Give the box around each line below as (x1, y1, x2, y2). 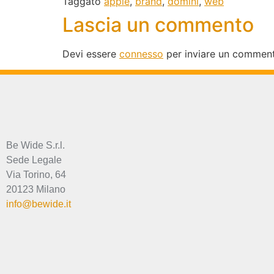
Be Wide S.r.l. (6, 139, 65, 150)
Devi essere (62, 47, 119, 60)
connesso (119, 47, 163, 60)
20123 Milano (6, 183, 65, 194)
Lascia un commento (62, 12, 254, 37)
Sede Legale (6, 154, 62, 165)
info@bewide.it (6, 198, 71, 209)
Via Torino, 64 (6, 169, 66, 180)
